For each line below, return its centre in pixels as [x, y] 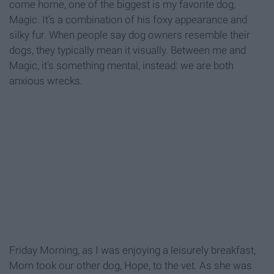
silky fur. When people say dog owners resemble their [130, 35]
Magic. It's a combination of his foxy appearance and [128, 20]
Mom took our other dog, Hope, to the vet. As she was [131, 266]
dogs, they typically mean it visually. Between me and [128, 50]
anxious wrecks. [46, 81]
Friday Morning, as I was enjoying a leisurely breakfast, [132, 250]
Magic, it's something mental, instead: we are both [121, 66]
